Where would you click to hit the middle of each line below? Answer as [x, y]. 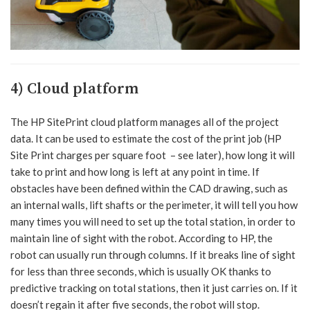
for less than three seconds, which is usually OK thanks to [141, 271]
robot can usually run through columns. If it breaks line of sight [153, 254]
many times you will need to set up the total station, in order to [153, 221]
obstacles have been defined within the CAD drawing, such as [149, 188]
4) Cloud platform [74, 89]
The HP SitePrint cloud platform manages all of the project [145, 121]
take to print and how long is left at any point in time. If [135, 171]
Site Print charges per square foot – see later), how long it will [153, 155]
